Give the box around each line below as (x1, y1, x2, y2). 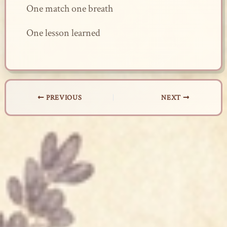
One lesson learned (26, 26, 100, 40)
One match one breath (26, 2, 113, 15)
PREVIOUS (44, 93, 82, 102)
